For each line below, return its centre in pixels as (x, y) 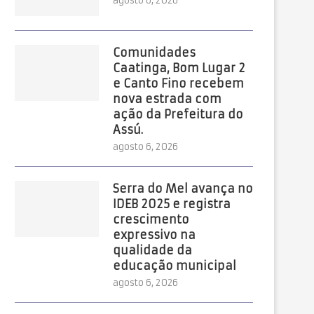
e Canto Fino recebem (178, 83)
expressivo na (154, 235)
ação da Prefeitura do (178, 114)
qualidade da (152, 250)
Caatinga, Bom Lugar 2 (179, 68)
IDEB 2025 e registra (172, 204)
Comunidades (154, 53)
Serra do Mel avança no (183, 189)
